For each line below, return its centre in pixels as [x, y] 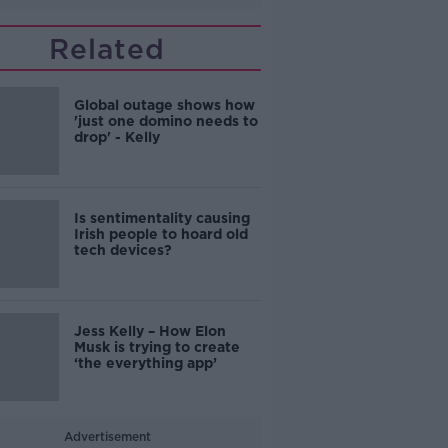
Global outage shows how [164, 105]
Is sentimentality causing [161, 218]
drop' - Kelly [116, 137]
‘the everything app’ [147, 363]
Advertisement [107, 436]
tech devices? [122, 250]
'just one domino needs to [165, 121]
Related [107, 49]
